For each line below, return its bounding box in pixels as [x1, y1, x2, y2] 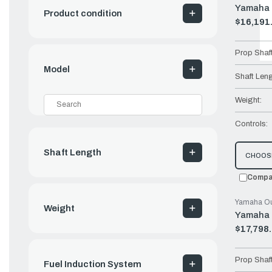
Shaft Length [44, 147, 101, 157]
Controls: [234, 120, 268, 129]
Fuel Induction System [44, 259, 141, 269]
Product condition [44, 8, 122, 18]
